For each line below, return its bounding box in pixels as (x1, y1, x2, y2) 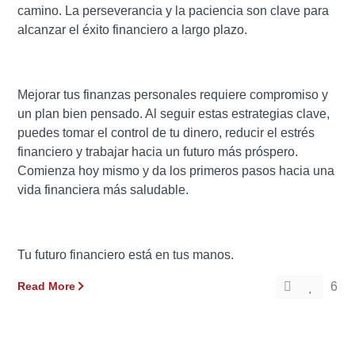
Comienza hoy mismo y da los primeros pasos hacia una (17, 164, 335, 177)
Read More (17, 280, 76, 292)
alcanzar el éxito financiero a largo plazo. (17, 23, 248, 36)
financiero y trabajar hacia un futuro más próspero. (17, 145, 299, 158)
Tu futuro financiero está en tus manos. (17, 248, 235, 261)
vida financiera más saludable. (17, 183, 189, 197)
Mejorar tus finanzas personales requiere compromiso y (17, 88, 329, 101)
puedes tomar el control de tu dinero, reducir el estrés (17, 126, 315, 139)
